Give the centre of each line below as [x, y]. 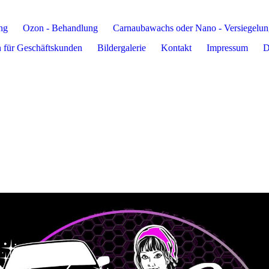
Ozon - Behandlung [60, 28]
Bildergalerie [122, 48]
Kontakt [176, 48]
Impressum [227, 48]
